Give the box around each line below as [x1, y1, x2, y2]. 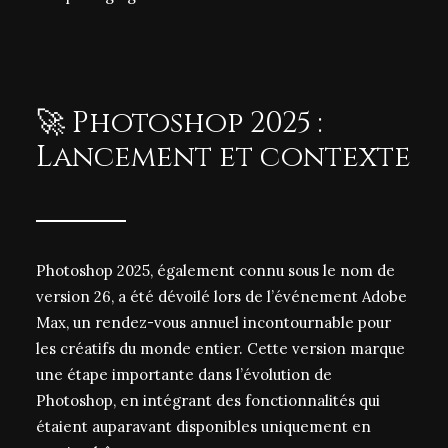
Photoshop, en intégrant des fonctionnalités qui [36, 391, 380, 410]
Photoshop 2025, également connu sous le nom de [36, 261, 395, 280]
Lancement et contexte [36, 138, 411, 177]
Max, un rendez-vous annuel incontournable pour [36, 313, 391, 332]
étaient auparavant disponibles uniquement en [36, 417, 371, 436]
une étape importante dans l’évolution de [36, 365, 332, 384]
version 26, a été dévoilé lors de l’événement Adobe [36, 287, 407, 306]
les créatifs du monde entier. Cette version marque [36, 339, 405, 358]
